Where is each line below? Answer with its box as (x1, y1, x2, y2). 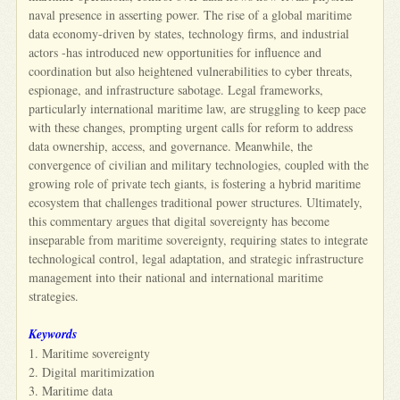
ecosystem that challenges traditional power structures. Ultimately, (29, 193, 363, 211)
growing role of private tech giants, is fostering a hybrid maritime (29, 174, 362, 192)
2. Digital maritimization (29, 362, 155, 380)
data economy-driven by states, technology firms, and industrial (29, 24, 350, 42)
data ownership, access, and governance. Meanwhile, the (29, 137, 313, 154)
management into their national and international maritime (29, 268, 324, 286)
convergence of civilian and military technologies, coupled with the (29, 155, 370, 173)
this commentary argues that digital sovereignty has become (29, 212, 330, 229)
